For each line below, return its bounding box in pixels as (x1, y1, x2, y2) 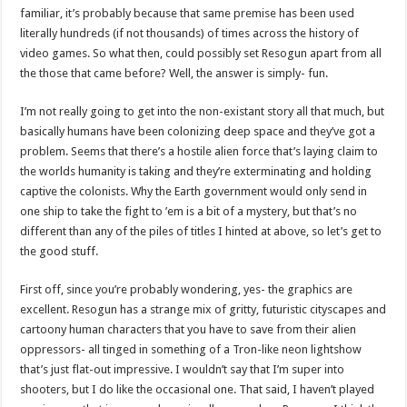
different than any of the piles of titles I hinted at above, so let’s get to (20, 223, 382, 238)
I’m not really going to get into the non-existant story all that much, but (20, 104, 385, 118)
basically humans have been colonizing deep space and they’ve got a (20, 124, 376, 138)
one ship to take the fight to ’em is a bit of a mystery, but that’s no (20, 203, 358, 218)
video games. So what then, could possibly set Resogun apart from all (20, 45, 382, 60)
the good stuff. (20, 243, 99, 258)
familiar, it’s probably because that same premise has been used (20, 5, 355, 20)
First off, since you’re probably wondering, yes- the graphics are (20, 282, 353, 296)
